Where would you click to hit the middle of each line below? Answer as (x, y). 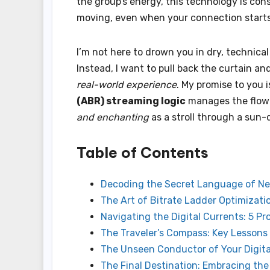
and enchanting (113, 118)
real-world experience (127, 85)
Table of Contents (143, 153)
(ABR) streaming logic (131, 101)
